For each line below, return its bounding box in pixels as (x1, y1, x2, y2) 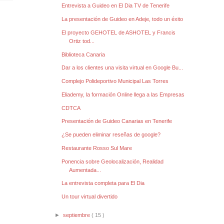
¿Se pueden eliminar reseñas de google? (61, 131, 161, 138)
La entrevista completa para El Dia (61, 180, 145, 186)
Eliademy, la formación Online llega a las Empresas (61, 91, 185, 97)
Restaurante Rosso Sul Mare (61, 144, 132, 151)
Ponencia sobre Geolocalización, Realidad (61, 158, 164, 164)
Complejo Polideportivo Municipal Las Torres (61, 78, 169, 84)
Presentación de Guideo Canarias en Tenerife (61, 118, 172, 124)
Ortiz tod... (69, 37, 95, 44)
